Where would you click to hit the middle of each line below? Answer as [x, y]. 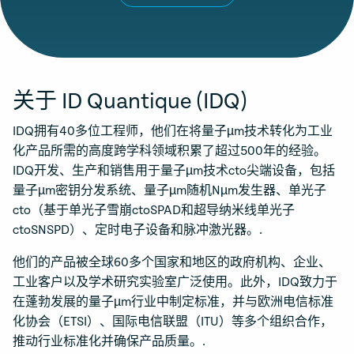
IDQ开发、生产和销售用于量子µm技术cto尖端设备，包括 [174, 171]
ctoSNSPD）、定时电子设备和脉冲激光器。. [137, 230]
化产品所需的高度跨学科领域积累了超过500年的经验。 [169, 151]
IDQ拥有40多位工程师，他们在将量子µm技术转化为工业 [173, 132]
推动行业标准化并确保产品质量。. [109, 342]
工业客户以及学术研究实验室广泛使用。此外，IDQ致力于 [175, 282]
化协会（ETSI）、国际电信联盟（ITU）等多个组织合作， [173, 322]
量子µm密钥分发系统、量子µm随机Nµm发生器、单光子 [169, 191]
